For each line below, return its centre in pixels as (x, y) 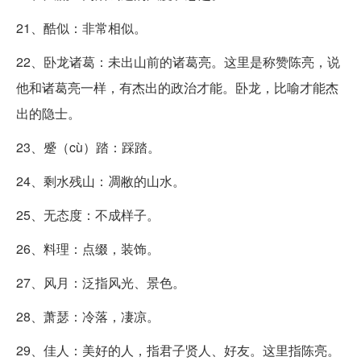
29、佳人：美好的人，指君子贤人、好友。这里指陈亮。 (178, 350)
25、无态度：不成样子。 (88, 215)
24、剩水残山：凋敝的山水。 (101, 181)
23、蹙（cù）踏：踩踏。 (88, 147)
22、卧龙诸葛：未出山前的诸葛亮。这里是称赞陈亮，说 (178, 62)
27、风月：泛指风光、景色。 (101, 282)
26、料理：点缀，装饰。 (88, 249)
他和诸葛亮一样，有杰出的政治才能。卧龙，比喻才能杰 (177, 87)
